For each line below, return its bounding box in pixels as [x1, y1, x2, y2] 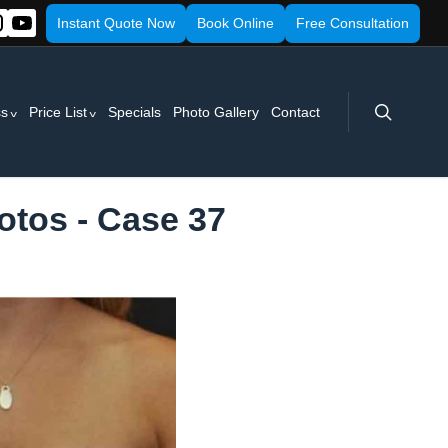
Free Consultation [296, 14, 409, 31]
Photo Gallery [173, 104, 260, 120]
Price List [29, 104, 88, 120]
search [373, 91, 428, 111]
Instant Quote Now [57, 14, 175, 31]
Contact [271, 104, 321, 120]
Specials [108, 104, 162, 120]
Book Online [197, 14, 274, 31]
